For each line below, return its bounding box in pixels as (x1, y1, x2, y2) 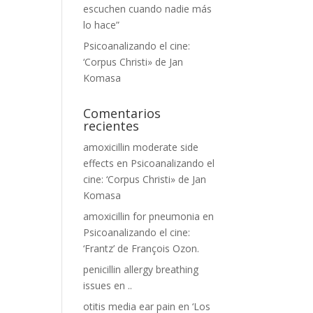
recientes (83, 117, 140, 134)
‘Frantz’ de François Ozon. (83, 242, 200, 255)
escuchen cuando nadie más (83, 2, 212, 15)
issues (83, 279, 112, 292)
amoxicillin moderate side (83, 140, 199, 154)
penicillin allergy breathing (83, 263, 199, 276)
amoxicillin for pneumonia (83, 210, 201, 223)
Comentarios (83, 105, 161, 122)
